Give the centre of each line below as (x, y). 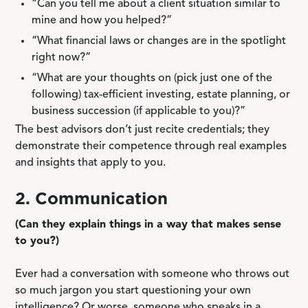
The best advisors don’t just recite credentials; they (143, 130)
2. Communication (94, 198)
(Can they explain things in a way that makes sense (148, 225)
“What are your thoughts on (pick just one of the (152, 78)
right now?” (62, 58)
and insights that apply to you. (91, 163)
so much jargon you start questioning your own (133, 291)
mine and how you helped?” (102, 21)
